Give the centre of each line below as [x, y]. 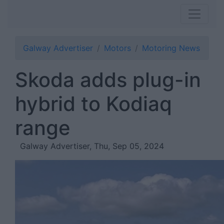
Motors [117, 48]
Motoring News [171, 48]
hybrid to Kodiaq [93, 104]
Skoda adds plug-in [108, 80]
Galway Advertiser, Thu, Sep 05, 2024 [92, 146]
